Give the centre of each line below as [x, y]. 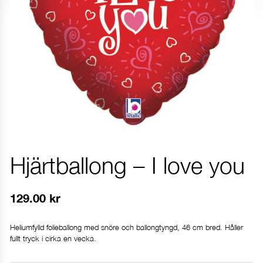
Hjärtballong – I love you [127, 165]
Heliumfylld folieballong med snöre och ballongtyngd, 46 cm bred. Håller [127, 227]
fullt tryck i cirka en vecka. [53, 239]
